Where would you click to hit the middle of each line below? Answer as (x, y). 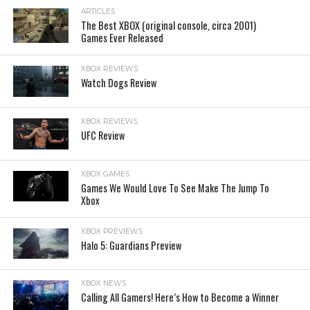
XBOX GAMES (106, 174)
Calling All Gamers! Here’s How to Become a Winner (180, 298)
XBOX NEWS (104, 284)
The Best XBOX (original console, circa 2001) (169, 25)
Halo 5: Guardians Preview (131, 245)
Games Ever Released (122, 38)
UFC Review (103, 135)
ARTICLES (98, 11)
